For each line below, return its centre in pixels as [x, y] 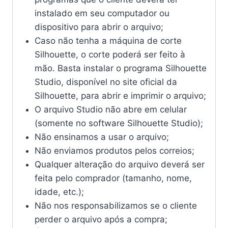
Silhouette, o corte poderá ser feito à [110, 54]
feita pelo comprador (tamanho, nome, [113, 178]
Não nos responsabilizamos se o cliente [116, 205]
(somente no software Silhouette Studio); [119, 123]
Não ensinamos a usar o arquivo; [102, 137]
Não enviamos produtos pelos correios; [114, 150]
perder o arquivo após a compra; [101, 219]
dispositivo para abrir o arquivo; [99, 27]
